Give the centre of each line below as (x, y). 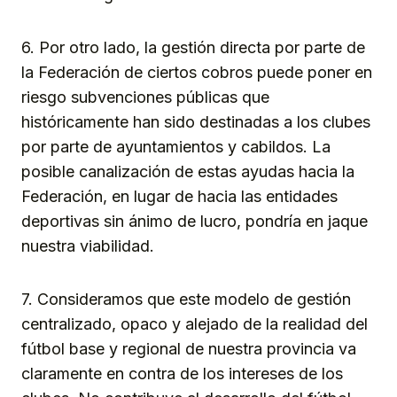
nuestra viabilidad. (88, 246)
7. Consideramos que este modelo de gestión (186, 300)
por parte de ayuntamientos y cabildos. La (176, 147)
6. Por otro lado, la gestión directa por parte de (193, 48)
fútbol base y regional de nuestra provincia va (189, 349)
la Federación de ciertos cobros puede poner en (197, 73)
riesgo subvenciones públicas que (145, 97)
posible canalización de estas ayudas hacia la (188, 172)
